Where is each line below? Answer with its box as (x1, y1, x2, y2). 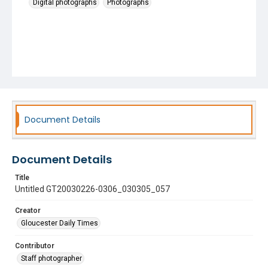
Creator (15, 206, 41, 215)
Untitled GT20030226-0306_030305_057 (15, 184, 170, 194)
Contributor (15, 242, 54, 250)
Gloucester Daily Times (21, 219, 98, 227)
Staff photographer (21, 254, 82, 263)
